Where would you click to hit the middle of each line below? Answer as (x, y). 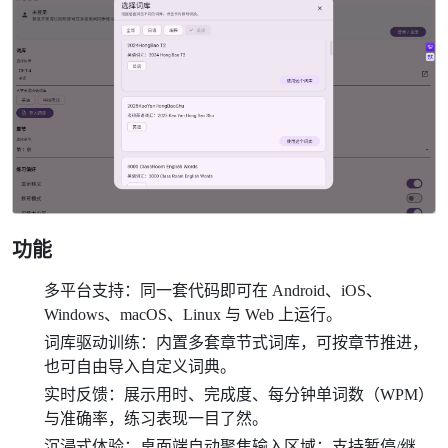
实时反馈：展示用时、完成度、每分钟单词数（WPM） (239, 394)
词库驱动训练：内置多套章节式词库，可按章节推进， (236, 342)
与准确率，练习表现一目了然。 (156, 418)
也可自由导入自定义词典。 (140, 366)
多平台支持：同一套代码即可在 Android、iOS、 (213, 290)
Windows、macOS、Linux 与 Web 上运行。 (193, 314)
